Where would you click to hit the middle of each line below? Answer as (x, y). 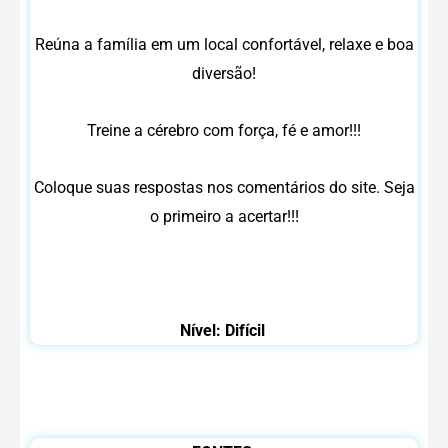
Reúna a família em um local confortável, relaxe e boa (224, 45)
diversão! (224, 74)
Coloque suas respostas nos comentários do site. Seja (224, 188)
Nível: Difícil (224, 331)
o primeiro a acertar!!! (224, 217)
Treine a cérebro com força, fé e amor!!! (224, 131)
